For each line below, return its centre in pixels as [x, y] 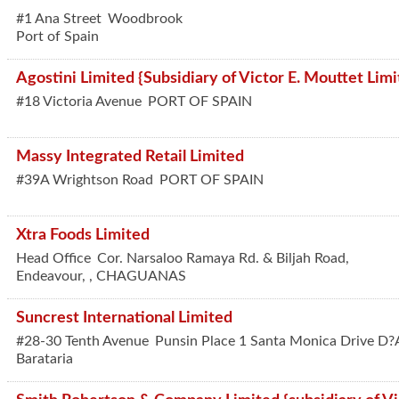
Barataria [45, 359]
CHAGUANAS [141, 276]
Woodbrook [145, 19]
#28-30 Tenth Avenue [82, 341]
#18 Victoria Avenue [79, 102]
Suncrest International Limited [124, 318]
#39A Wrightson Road [85, 180]
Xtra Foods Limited [83, 235]
